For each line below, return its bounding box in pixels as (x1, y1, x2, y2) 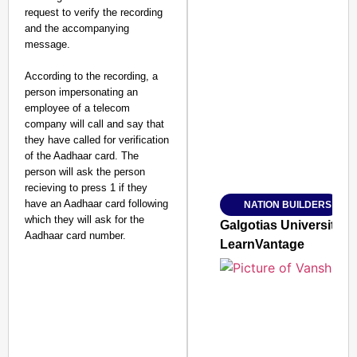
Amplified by (220, 153, 274, 164)
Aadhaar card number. (25, 229, 126, 241)
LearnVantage (220, 237, 305, 251)
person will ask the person (25, 166, 145, 178)
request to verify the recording (25, 6, 163, 18)
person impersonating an (25, 86, 138, 98)
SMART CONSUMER (244, 71, 338, 82)
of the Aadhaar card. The (25, 150, 139, 162)
